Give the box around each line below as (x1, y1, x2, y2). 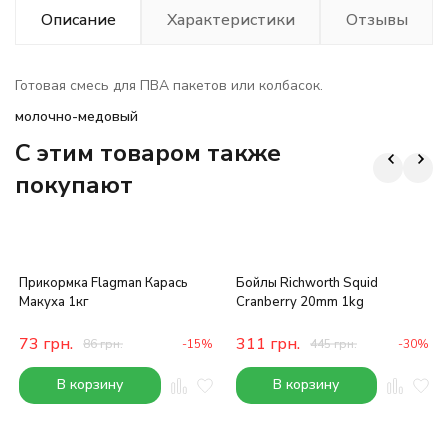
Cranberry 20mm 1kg (235, 293, 364, 311)
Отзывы (345, 9, 408, 31)
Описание (40, 9, 116, 31)
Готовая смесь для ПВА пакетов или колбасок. (15, 76, 323, 95)
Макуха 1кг (19, 293, 89, 311)
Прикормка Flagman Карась (19, 274, 188, 292)
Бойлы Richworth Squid (235, 274, 378, 292)
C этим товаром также (15, 137, 281, 169)
